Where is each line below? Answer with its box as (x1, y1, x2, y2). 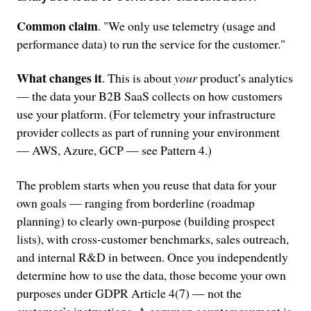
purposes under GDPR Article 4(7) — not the (16, 284, 242, 301)
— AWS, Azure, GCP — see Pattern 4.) (16, 142, 212, 159)
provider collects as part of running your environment (16, 124, 280, 141)
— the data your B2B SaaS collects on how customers (16, 87, 283, 105)
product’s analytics (196, 69, 293, 87)
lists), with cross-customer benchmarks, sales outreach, (16, 230, 289, 247)
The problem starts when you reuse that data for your (16, 176, 276, 193)
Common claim (16, 16, 98, 35)
